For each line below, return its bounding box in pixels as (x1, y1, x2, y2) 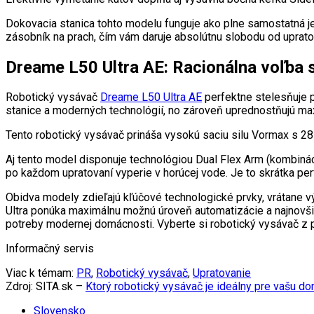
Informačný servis (6, 242, 94, 256)
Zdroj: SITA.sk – (6, 280, 86, 294)
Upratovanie (193, 266, 251, 280)
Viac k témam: (6, 266, 76, 280)
